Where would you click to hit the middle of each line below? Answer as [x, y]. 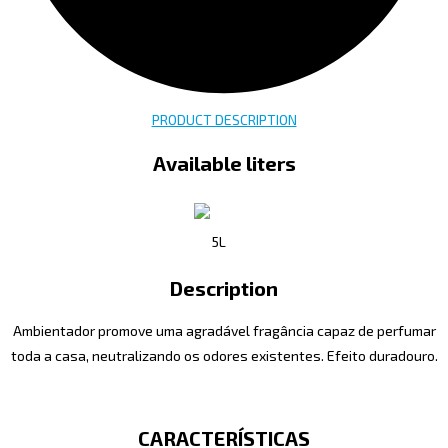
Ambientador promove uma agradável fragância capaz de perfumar [224, 331]
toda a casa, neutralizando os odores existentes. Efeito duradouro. [224, 356]
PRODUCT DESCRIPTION [224, 119]
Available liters [224, 162]
